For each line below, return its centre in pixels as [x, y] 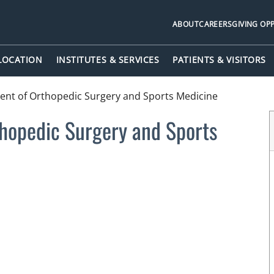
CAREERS [216, 24]
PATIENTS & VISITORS [219, 60]
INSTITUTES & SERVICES [108, 60]
